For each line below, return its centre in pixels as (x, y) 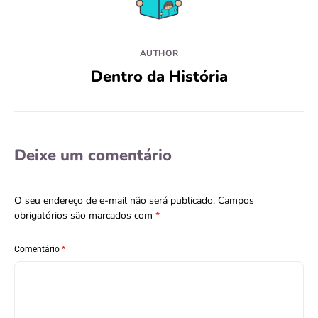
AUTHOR (159, 54)
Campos (236, 201)
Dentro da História (159, 77)
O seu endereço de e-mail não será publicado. (115, 201)
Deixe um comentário (93, 156)
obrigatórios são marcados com (85, 216)
